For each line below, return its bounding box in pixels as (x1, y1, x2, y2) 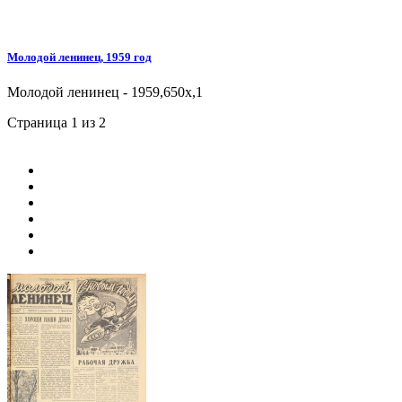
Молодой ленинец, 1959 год (7, 50, 152, 65)
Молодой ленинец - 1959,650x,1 (7, 84, 203, 100)
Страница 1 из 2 (7, 115, 106, 131)
